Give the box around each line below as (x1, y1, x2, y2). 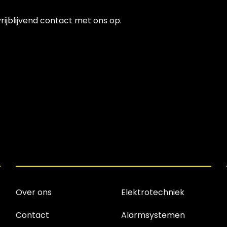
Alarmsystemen (121, 209, 185, 221)
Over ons (15, 186, 52, 198)
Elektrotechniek (121, 186, 184, 198)
